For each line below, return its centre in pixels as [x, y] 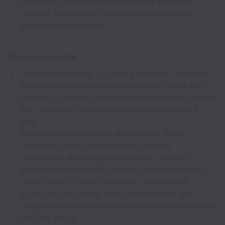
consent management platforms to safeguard [106, 13]
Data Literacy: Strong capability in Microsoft [105, 182]
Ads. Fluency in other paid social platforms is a [109, 109]
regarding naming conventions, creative [95, 146]
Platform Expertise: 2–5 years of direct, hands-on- [116, 73]
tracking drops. [49, 218]
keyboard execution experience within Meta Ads [112, 85]
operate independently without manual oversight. [114, 170]
